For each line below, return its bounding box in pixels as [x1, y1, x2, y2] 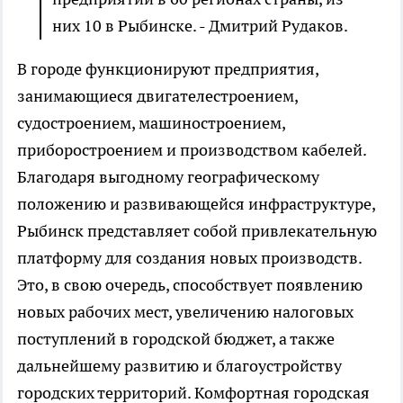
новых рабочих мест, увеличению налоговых [17, 301, 354, 323]
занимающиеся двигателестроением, [17, 85, 298, 107]
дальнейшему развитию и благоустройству [17, 355, 342, 377]
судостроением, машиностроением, [17, 112, 285, 134]
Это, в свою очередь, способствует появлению [17, 274, 363, 296]
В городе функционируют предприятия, [17, 58, 318, 80]
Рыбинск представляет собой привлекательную [17, 220, 377, 242]
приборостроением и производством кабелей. [17, 139, 366, 161]
